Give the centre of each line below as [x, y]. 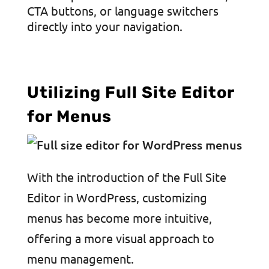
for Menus [69, 116]
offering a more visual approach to [120, 238]
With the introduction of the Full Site [126, 177]
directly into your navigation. [104, 26]
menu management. [80, 258]
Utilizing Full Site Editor [130, 92]
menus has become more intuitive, [119, 218]
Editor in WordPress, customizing [117, 197]
